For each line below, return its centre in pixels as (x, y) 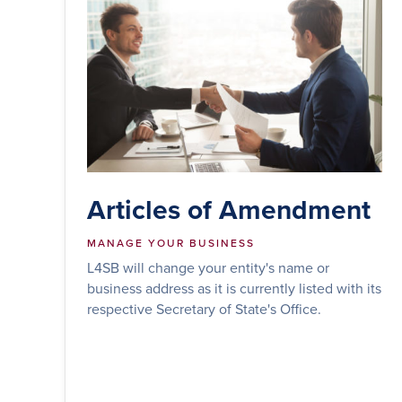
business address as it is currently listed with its (234, 288)
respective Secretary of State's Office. (204, 308)
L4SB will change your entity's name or (208, 267)
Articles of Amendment (229, 209)
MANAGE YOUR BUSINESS (171, 242)
